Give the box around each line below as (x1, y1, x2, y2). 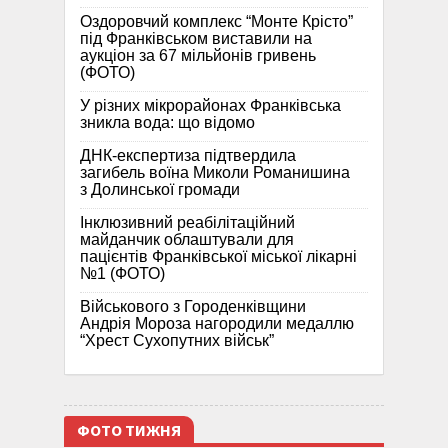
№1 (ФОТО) (80, 265, 165, 283)
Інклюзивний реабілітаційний (80, 214, 295, 232)
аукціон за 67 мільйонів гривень (80, 47, 316, 65)
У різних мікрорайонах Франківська (80, 97, 341, 115)
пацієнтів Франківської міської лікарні (80, 248, 357, 266)
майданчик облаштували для (80, 231, 294, 249)
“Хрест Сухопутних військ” (80, 332, 274, 350)
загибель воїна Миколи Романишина (80, 164, 350, 182)
